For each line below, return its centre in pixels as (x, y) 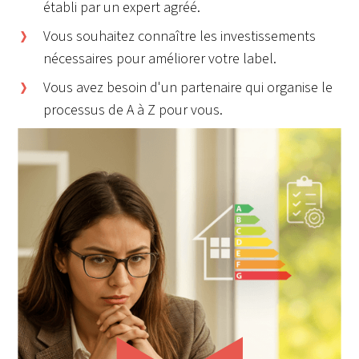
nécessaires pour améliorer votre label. (160, 59)
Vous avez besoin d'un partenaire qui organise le (188, 88)
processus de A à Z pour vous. (133, 110)
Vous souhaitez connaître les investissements (180, 36)
